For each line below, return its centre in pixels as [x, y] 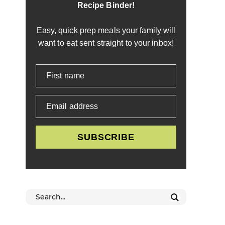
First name [65, 75]
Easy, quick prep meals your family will [106, 30]
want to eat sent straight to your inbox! [106, 43]
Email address [72, 106]
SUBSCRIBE [106, 137]
